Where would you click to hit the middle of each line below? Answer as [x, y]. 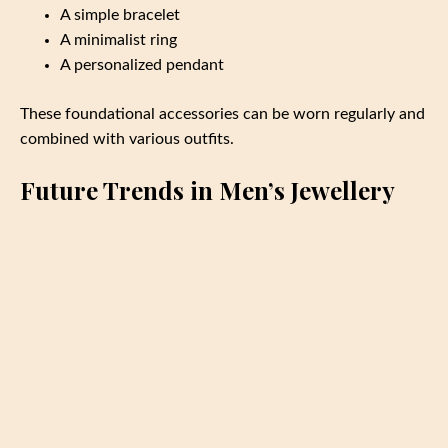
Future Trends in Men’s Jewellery [207, 190]
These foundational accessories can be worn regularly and [222, 114]
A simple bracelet [120, 15]
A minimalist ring [118, 40]
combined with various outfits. [127, 139]
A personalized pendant [142, 65]
